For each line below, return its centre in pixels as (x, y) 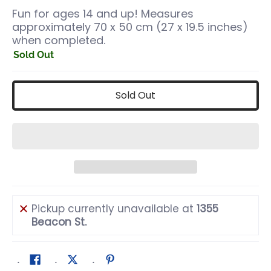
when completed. (59, 40)
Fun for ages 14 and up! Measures (103, 14)
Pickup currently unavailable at (114, 209)
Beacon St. (59, 222)
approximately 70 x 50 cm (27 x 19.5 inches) (130, 27)
